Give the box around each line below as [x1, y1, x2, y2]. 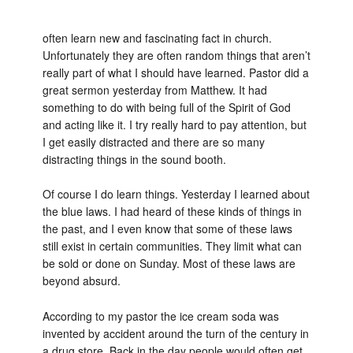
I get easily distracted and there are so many [42, 133, 265, 150]
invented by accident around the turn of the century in [42, 325, 309, 341]
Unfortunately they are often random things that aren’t [42, 46, 310, 63]
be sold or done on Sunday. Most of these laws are [42, 255, 295, 272]
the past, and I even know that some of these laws [42, 221, 292, 237]
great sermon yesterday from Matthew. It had [42, 81, 267, 98]
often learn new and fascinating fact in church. [42, 29, 272, 46]
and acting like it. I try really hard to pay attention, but [42, 116, 307, 132]
